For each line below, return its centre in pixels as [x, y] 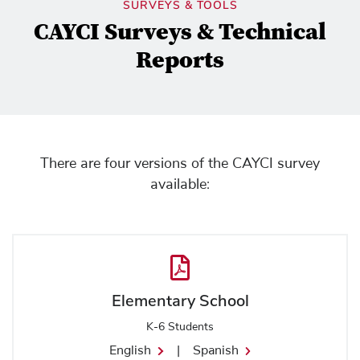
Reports [180, 62]
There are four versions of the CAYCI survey [180, 164]
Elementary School [180, 301]
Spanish [215, 350]
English [130, 350]
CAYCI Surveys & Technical [180, 34]
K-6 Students [180, 327]
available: [180, 185]
